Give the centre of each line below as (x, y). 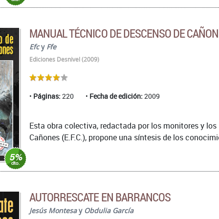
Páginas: (47, 96)
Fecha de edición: (116, 96)
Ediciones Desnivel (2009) (64, 60)
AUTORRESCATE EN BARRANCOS (100, 197)
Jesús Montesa (53, 211)
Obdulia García (109, 211)
